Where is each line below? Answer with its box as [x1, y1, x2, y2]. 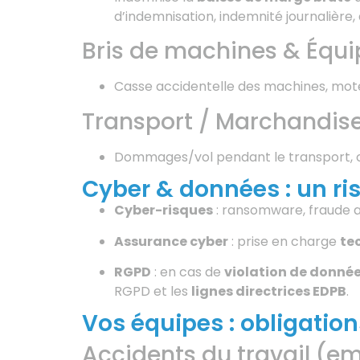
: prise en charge [228, 231, 340, 251]
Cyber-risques [114, 201, 213, 220]
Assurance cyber [114, 231, 228, 251]
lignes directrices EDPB [191, 282, 346, 301]
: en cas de [151, 263, 224, 282]
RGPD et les [114, 282, 191, 301]
